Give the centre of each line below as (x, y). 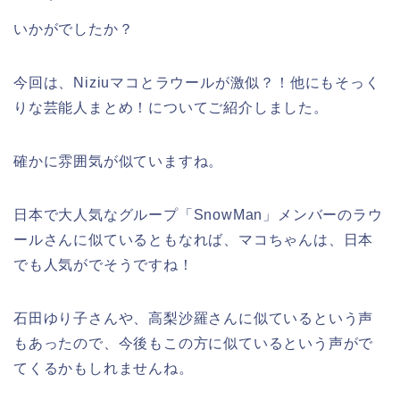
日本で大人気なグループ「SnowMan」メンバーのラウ (198, 215)
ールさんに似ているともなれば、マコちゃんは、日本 (194, 240)
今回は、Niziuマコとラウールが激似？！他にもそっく (197, 83)
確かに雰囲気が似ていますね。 (119, 162)
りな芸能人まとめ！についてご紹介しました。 (171, 108)
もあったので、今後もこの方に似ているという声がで (194, 344)
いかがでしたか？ (74, 29)
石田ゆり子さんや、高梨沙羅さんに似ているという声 (194, 319)
